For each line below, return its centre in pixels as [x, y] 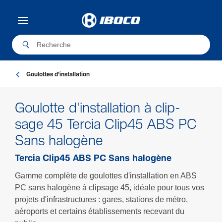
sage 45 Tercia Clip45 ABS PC [106, 126]
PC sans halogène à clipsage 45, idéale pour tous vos [110, 188]
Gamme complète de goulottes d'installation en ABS [106, 176]
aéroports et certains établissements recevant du [100, 211]
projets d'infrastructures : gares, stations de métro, [101, 199]
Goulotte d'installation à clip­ [97, 110]
